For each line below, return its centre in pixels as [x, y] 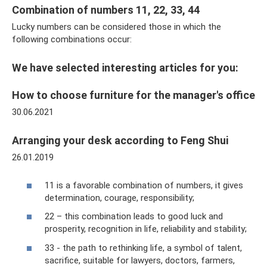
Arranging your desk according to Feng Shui [120, 141]
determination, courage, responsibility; [119, 198]
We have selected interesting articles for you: [125, 68]
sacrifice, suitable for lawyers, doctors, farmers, [140, 260]
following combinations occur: [72, 40]
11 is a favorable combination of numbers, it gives [144, 185]
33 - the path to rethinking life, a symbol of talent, [143, 248]
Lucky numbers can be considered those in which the [117, 27]
